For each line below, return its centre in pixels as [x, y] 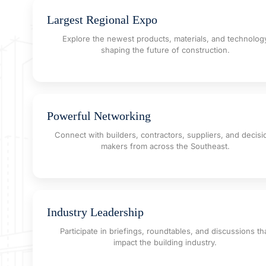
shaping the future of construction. [165, 50]
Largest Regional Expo [102, 20]
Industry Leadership [95, 212]
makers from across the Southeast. [165, 146]
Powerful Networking [99, 116]
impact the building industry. [165, 243]
